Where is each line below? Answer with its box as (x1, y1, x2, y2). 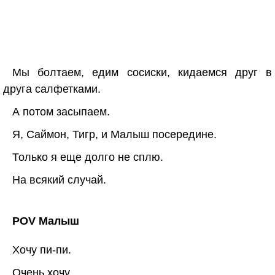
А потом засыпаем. (12, 106, 110, 118)
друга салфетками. (3, 83, 101, 95)
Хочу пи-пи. (12, 244, 71, 256)
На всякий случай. (12, 174, 106, 186)
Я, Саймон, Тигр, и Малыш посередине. (12, 128, 217, 141)
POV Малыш (12, 215, 79, 227)
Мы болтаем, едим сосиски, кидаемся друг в (12, 66, 272, 79)
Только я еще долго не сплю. (12, 151, 163, 163)
